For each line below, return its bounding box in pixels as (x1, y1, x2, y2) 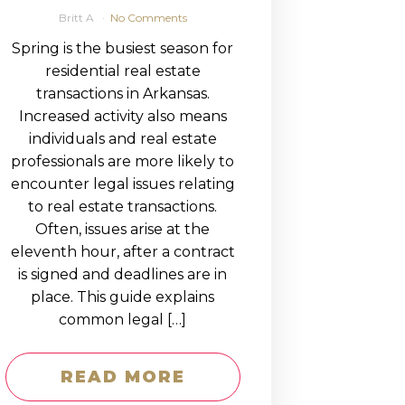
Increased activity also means (18, 108, 227, 125)
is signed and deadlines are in (18, 266, 228, 283)
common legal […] (59, 311, 187, 328)
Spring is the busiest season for (12, 40, 234, 57)
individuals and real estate (28, 130, 217, 147)
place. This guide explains (31, 288, 215, 306)
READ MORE (60, 367, 185, 387)
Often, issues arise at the (35, 221, 211, 238)
